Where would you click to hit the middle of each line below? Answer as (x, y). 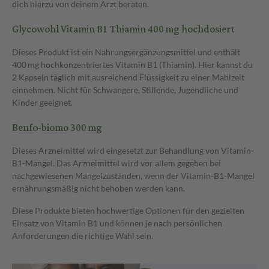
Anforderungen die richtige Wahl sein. (83, 235)
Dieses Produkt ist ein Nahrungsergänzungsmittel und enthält (126, 52)
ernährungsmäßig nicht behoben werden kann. (98, 188)
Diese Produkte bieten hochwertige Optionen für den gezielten (128, 210)
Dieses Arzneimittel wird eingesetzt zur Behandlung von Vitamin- (133, 150)
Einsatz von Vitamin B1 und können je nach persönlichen (117, 223)
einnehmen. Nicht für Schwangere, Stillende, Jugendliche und (125, 89)
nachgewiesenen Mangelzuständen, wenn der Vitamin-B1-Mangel (133, 175)
